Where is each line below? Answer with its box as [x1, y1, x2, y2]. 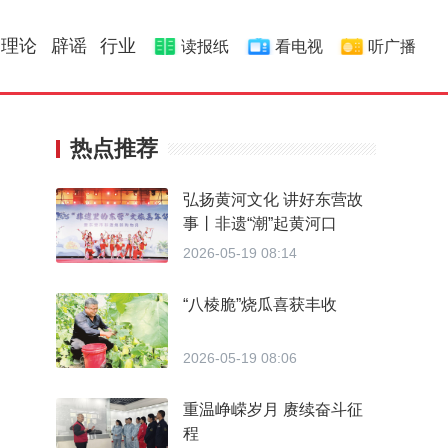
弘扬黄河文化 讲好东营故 [183, 191, 363, 208]
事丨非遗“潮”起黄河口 [183, 215, 337, 232]
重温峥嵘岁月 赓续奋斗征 [183, 401, 363, 418]
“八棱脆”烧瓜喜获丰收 [183, 296, 337, 313]
